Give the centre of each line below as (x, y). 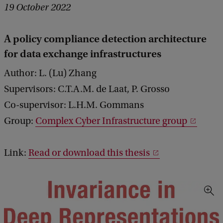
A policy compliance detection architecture (105, 39)
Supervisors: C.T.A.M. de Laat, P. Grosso (87, 89)
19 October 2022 (37, 7)
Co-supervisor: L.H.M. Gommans (74, 105)
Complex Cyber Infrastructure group (111, 121)
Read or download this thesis (89, 153)
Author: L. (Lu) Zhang (50, 73)
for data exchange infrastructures (83, 54)
